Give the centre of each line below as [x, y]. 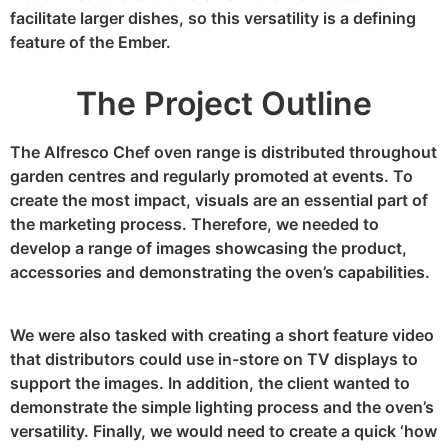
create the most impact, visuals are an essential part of [219, 200]
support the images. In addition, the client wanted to [210, 382]
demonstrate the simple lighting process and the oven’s [222, 406]
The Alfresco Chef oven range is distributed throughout [223, 152]
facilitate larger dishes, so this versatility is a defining [213, 17]
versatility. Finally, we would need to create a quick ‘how [223, 430]
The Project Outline [224, 104]
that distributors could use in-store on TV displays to [214, 358]
